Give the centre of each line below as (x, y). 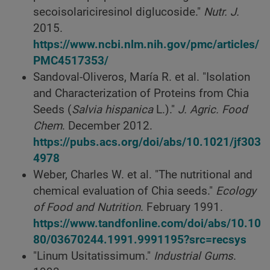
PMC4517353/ (71, 61)
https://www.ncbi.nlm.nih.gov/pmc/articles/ (146, 45)
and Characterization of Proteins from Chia (141, 94)
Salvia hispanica (114, 110)
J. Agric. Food (213, 110)
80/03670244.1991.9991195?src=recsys (140, 240)
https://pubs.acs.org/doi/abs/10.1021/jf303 (147, 143)
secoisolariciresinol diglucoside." (118, 12)
